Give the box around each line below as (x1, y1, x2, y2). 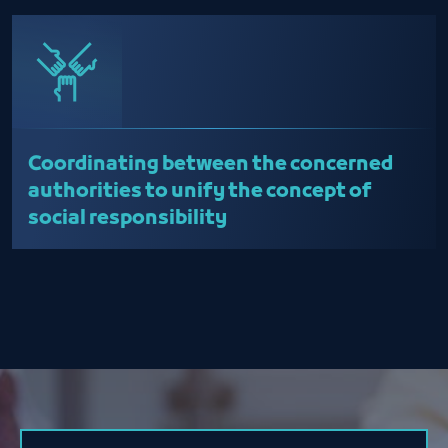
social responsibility (28, 206, 227, 232)
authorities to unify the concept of (28, 179, 372, 205)
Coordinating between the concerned (28, 152, 393, 178)
